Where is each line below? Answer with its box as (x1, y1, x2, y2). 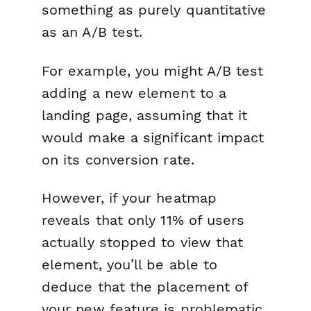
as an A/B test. (42, 24, 143, 41)
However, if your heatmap (42, 189, 217, 206)
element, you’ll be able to (42, 255, 218, 273)
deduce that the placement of (42, 278, 249, 295)
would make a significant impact (42, 128, 264, 146)
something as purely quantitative (42, 1, 267, 19)
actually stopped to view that (42, 233, 244, 251)
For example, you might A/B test (42, 62, 264, 79)
